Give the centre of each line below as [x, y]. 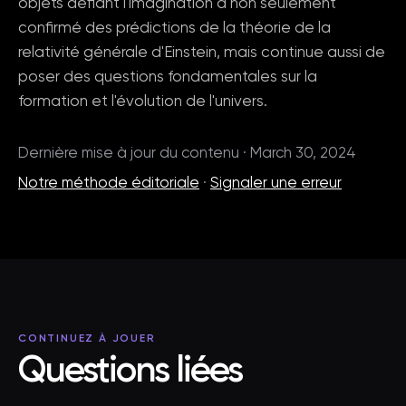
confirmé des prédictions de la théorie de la [174, 29]
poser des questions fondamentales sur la [168, 77]
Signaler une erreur [276, 184]
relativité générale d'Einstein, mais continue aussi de [202, 53]
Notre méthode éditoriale [109, 184]
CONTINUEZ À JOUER [87, 339]
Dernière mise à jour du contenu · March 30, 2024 [187, 154]
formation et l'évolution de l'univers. [143, 102]
